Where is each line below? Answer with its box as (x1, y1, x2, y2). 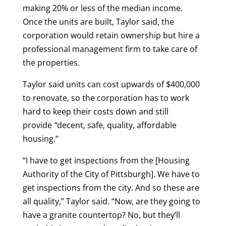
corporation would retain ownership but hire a (22, 30, 200, 41)
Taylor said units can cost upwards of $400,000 (22, 79, 200, 90)
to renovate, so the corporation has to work (22, 92, 189, 104)
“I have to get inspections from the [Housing (22, 155, 190, 166)
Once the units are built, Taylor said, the (22, 16, 174, 28)
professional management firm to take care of (22, 43, 197, 55)
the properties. (22, 57, 80, 69)
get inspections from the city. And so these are (22, 182, 199, 194)
